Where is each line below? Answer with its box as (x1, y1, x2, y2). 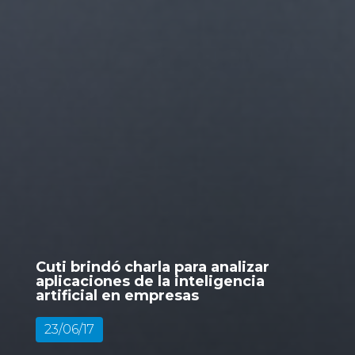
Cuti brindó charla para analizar (35, 258, 269, 276)
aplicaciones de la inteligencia (35, 272, 265, 290)
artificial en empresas (35, 286, 199, 304)
